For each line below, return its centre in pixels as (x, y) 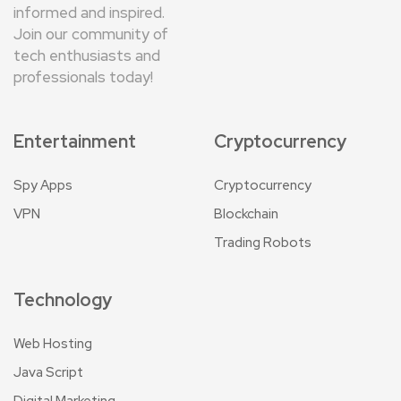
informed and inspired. (89, 12)
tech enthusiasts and (87, 55)
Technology (63, 299)
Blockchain (246, 213)
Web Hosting (53, 343)
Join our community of (91, 34)
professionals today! (83, 77)
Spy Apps (43, 185)
